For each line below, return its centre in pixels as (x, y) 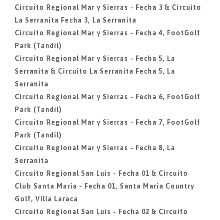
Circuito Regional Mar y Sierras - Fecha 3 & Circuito (108, 7)
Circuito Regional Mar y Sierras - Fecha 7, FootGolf (108, 122)
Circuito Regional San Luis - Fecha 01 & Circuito (101, 173)
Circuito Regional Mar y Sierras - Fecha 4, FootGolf (108, 33)
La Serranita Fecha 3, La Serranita (76, 20)
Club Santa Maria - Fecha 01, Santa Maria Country (105, 186)
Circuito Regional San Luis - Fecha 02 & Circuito (101, 212)
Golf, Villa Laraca (46, 199)
